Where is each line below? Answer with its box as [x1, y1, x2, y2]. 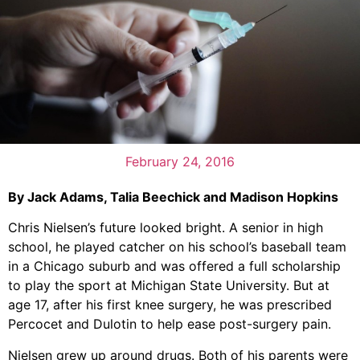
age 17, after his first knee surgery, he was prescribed [8, 297, 332, 313]
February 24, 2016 [125, 153, 235, 170]
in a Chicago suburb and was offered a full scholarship [8, 258, 341, 275]
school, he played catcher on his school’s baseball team [8, 239, 346, 256]
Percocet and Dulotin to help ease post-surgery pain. [8, 316, 331, 333]
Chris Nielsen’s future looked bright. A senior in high [8, 219, 323, 236]
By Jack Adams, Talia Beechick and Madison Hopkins [8, 188, 338, 205]
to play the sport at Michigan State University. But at [8, 277, 329, 294]
